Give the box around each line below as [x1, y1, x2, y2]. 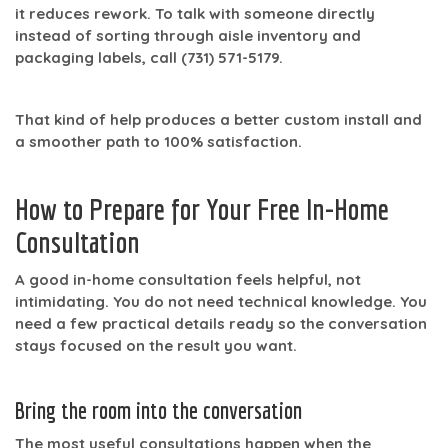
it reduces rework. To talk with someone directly [15, 3, 375, 23]
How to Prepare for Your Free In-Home [15, 191, 389, 226]
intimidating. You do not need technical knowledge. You [15, 291, 427, 311]
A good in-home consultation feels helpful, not [15, 269, 361, 289]
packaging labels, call [15, 47, 181, 67]
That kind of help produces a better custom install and [15, 109, 422, 129]
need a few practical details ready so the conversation [15, 313, 427, 333]
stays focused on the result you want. [15, 335, 297, 355]
